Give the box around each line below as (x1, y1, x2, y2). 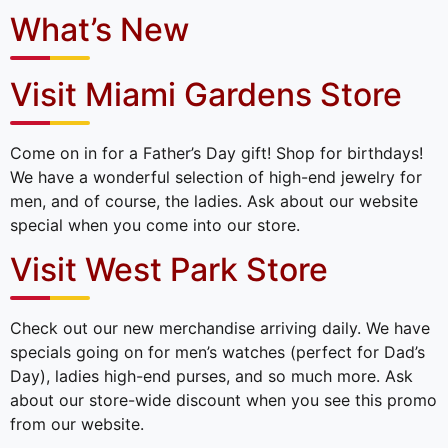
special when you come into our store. (10, 214, 300, 235)
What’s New (10, 9, 189, 49)
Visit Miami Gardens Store (10, 74, 402, 114)
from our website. (10, 414, 144, 435)
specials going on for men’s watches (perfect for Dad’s (10, 342, 425, 363)
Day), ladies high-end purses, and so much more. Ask (10, 366, 413, 387)
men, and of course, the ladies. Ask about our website (10, 190, 418, 211)
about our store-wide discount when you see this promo (10, 390, 437, 411)
